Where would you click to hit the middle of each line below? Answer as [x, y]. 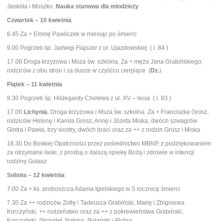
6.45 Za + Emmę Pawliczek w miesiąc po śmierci [72, 34]
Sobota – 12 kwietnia [36, 175]
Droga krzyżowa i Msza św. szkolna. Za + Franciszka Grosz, [129, 112]
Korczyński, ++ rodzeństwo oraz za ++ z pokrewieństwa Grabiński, [95, 212]
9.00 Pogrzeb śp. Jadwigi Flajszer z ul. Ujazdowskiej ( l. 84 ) [88, 48]
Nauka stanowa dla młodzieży [97, 6]
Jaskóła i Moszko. [31, 6]
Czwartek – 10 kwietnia [39, 20]
